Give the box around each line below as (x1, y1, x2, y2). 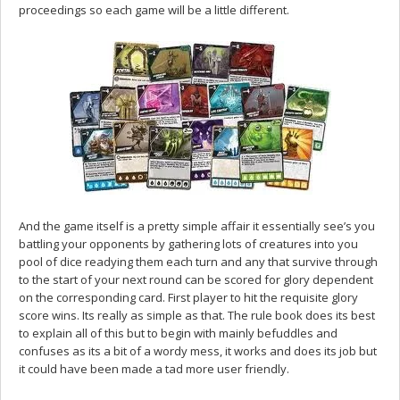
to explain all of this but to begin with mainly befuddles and (19, 324, 337, 341)
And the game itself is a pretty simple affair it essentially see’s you (19, 217, 375, 234)
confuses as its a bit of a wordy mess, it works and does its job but (19, 342, 377, 359)
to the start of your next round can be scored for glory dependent (19, 271, 373, 287)
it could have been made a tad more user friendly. (19, 360, 289, 377)
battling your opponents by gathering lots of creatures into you (19, 235, 358, 252)
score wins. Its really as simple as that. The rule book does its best (19, 306, 375, 323)
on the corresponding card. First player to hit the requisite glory (19, 288, 358, 305)
